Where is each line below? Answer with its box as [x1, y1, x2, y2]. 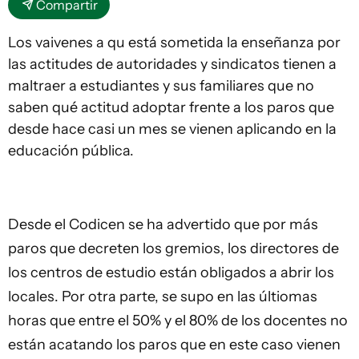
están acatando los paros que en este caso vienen [8, 336, 341, 354]
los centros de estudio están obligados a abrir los [8, 264, 334, 282]
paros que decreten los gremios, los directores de [8, 240, 339, 258]
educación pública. [8, 142, 134, 160]
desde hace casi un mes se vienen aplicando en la [8, 120, 337, 139]
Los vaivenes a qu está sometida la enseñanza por [8, 34, 341, 52]
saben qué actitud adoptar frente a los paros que [8, 99, 334, 117]
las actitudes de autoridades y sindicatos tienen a [8, 55, 337, 74]
